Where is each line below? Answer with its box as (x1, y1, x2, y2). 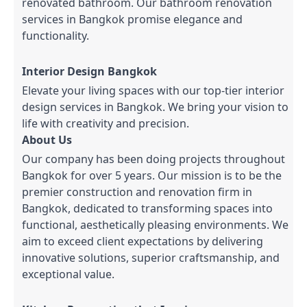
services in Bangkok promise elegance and (22, 11, 243, 27)
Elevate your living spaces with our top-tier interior (22, 82, 284, 98)
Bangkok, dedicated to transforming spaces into (22, 200, 273, 216)
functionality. (22, 27, 89, 43)
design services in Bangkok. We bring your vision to (22, 99, 288, 114)
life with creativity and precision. (22, 115, 189, 131)
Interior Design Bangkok (22, 63, 157, 79)
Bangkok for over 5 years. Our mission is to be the (22, 167, 282, 183)
